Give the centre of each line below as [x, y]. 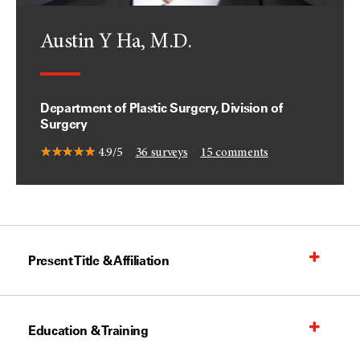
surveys [168, 153]
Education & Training [88, 330]
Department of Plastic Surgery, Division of [162, 108]
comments [240, 153]
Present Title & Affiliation [99, 260]
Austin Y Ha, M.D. [116, 43]
